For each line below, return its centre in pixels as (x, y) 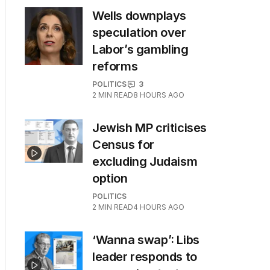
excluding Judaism (145, 162)
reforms (115, 66)
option (110, 178)
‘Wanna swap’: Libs (146, 240)
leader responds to (145, 257)
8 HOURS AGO (159, 95)
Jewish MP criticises (150, 128)
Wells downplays (139, 16)
